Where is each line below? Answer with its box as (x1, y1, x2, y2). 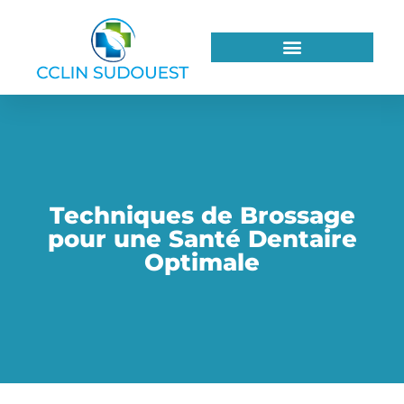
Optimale (144, 247, 260, 277)
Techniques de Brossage (49, 200, 355, 230)
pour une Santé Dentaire (47, 224, 357, 253)
